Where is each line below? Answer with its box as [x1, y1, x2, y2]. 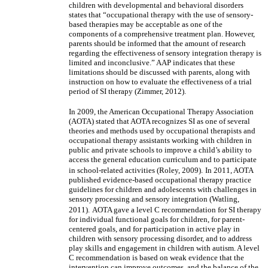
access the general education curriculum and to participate [69, 155, 257, 164]
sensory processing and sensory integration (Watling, [69, 194, 239, 203]
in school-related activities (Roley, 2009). [69, 166, 203, 175]
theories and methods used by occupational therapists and [69, 126, 255, 135]
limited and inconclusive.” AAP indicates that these [69, 58, 235, 67]
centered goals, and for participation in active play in [69, 224, 240, 233]
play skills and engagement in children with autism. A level [69, 243, 260, 252]
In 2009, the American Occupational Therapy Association [69, 107, 254, 116]
